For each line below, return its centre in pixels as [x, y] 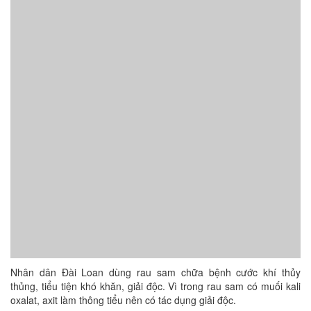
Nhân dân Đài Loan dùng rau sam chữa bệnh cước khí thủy [155, 272]
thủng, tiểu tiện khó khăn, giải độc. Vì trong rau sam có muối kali [155, 286]
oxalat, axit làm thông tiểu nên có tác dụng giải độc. [123, 300]
